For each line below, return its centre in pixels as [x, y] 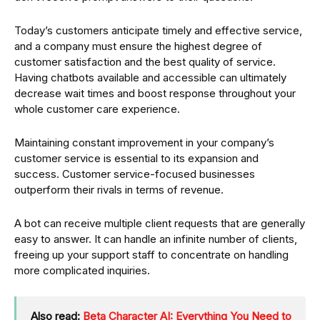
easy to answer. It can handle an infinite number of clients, [156, 239]
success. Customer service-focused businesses [135, 174]
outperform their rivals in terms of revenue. [119, 190]
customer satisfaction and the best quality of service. [145, 62]
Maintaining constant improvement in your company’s [144, 143]
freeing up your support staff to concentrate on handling [151, 255]
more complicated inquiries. [82, 271]
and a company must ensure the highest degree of [138, 46]
